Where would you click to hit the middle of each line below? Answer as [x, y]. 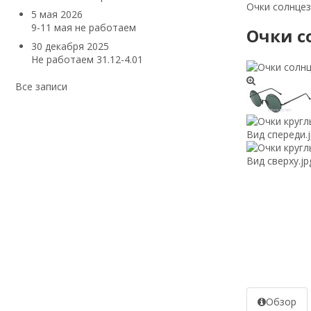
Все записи [41, 86]
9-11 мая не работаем [84, 27]
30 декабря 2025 [70, 46]
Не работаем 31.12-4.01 [87, 59]
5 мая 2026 [57, 14]
